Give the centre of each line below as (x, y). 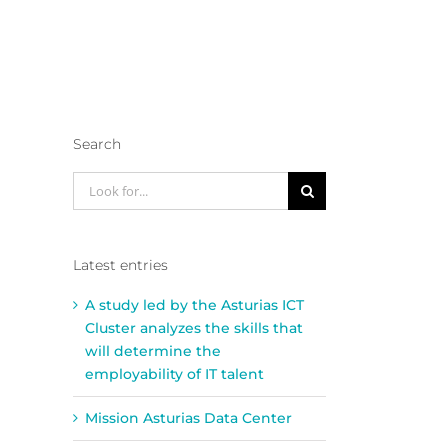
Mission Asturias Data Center (188, 417)
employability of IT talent (174, 373)
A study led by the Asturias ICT (194, 304)
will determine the (153, 350)
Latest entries (120, 265)
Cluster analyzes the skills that (194, 327)
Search (97, 143)
